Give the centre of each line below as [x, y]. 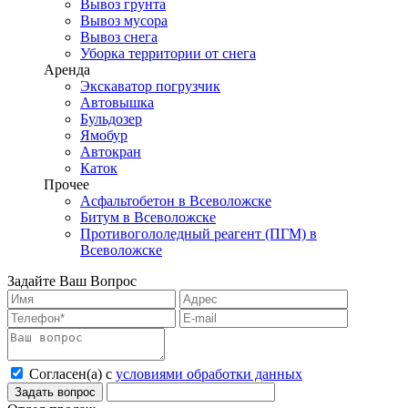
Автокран [111, 152]
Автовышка [117, 102]
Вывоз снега [119, 37]
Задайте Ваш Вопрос [72, 281]
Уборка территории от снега [168, 53]
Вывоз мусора [124, 20]
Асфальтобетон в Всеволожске [176, 201]
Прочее [66, 184]
